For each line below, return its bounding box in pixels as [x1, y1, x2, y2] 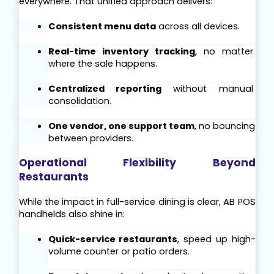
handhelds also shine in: [18, 208, 125, 221]
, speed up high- [177, 233, 256, 246]
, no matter [194, 45, 253, 58]
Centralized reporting [48, 83, 161, 95]
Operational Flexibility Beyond [18, 155, 256, 171]
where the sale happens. [48, 57, 157, 70]
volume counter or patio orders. [48, 245, 190, 258]
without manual [161, 83, 253, 95]
